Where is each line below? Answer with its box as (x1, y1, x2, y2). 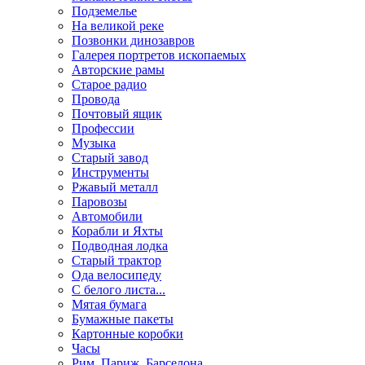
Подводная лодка (72, 239, 168, 253)
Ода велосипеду (72, 268, 161, 282)
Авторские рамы (72, 63, 165, 77)
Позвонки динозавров (72, 33, 195, 47)
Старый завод (72, 151, 148, 165)
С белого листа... (72, 283, 165, 297)
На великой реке (72, 19, 164, 33)
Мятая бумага (72, 297, 147, 311)
